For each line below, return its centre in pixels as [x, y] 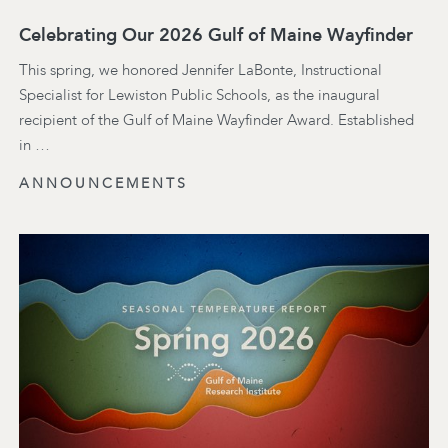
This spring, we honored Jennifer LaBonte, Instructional [200, 70]
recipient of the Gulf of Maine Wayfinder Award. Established [216, 120]
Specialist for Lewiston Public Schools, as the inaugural [199, 95]
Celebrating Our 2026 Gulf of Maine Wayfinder [216, 35]
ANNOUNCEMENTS [103, 184]
